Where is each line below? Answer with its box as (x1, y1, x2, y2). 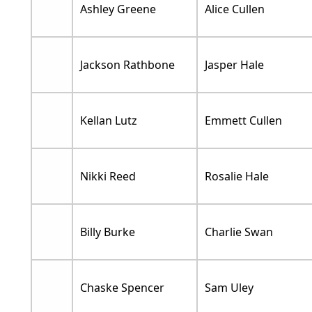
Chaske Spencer (79, 279, 164, 295)
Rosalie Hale (204, 168, 269, 184)
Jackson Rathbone (79, 56, 175, 72)
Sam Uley (204, 279, 253, 295)
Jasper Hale (204, 56, 264, 72)
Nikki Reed (79, 168, 136, 184)
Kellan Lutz (79, 112, 137, 128)
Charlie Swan (204, 224, 273, 240)
